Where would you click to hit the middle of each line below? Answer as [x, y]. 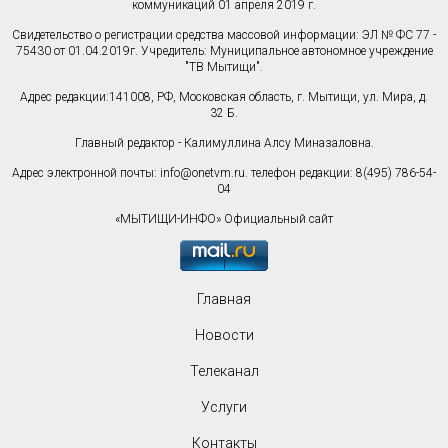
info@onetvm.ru [202, 173]
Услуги [224, 407]
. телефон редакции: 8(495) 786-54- [340, 173]
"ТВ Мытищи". [224, 67]
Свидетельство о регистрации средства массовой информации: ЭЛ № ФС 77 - [224, 35]
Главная [224, 299]
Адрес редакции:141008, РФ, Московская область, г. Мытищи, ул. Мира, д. [224, 97]
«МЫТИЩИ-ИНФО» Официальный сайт [224, 219]
